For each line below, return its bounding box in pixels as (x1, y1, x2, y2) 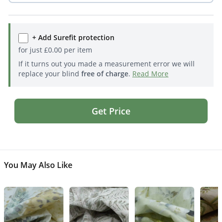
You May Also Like (4, 159, 72, 170)
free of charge (81, 69, 128, 78)
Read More (132, 69, 168, 78)
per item (61, 45, 92, 55)
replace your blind (18, 69, 81, 78)
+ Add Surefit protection (32, 33, 114, 42)
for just (18, 45, 44, 55)
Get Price (91, 105, 130, 117)
